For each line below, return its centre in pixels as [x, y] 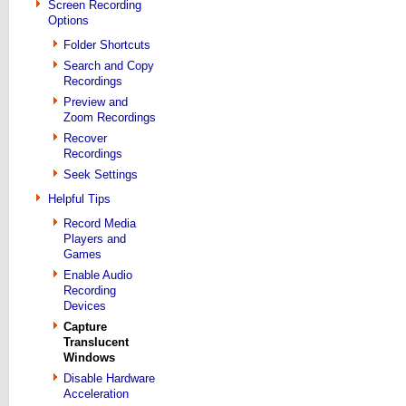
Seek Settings [101, 174]
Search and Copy [109, 66]
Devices [85, 306]
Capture [85, 327]
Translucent [96, 342]
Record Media [100, 223]
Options [68, 20]
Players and [95, 239]
